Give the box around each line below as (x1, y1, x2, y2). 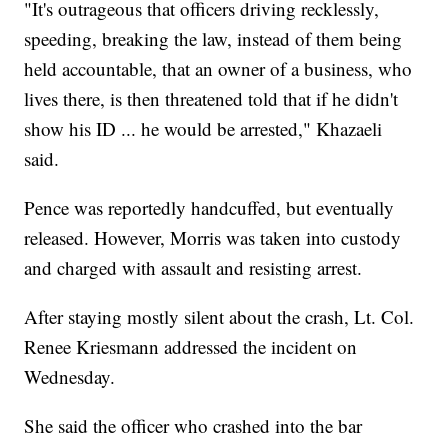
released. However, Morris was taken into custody (24, 225, 402, 251)
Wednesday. (24, 364, 122, 390)
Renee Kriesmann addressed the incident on (24, 334, 358, 360)
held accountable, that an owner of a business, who (24, 56, 413, 82)
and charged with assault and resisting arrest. (24, 255, 369, 281)
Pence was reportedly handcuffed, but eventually (24, 195, 395, 221)
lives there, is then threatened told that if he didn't (24, 86, 399, 112)
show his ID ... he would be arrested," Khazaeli (24, 116, 383, 142)
